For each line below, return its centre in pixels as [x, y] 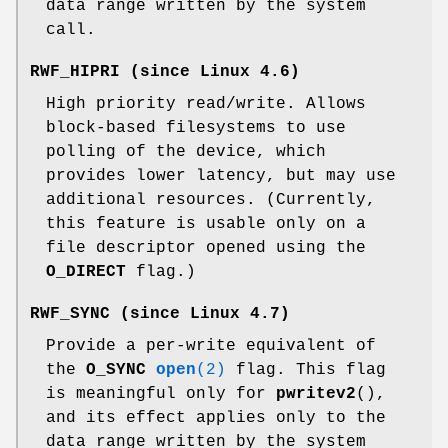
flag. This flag [306, 369]
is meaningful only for [161, 393]
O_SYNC [116, 369]
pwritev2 [316, 393]
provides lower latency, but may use [221, 175]
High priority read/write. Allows [206, 103]
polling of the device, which [186, 151]
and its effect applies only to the [216, 417]
